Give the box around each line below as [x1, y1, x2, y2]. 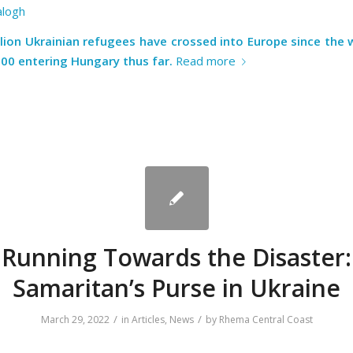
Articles [131, 313, 165, 327]
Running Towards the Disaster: [2, 241, 351, 274]
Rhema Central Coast [218, 313, 313, 327]
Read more [176, 52, 236, 69]
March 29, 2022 [40, 313, 110, 327]
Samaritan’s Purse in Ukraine [13, 272, 340, 305]
